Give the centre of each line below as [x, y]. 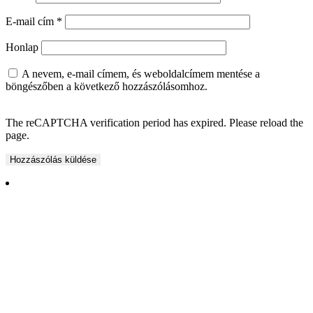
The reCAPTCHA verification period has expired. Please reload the [154, 123]
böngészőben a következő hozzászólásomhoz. [107, 87]
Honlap [22, 48]
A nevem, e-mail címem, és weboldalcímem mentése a [141, 74]
